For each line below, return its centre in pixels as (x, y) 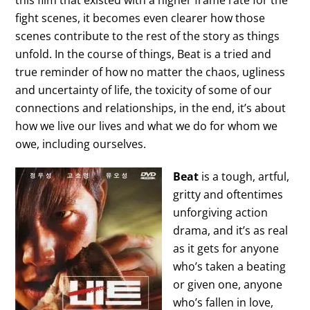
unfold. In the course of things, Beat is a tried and (144, 54)
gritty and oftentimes (228, 194)
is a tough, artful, (244, 176)
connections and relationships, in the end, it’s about (151, 108)
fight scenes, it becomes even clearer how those (140, 18)
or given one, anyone (228, 284)
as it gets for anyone (226, 248)
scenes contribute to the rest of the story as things (148, 36)
